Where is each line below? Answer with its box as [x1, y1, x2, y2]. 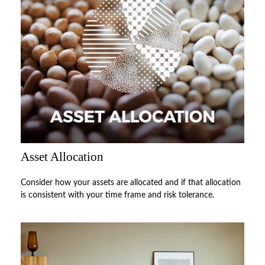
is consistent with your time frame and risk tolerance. [21, 190, 214, 199]
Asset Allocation [21, 149, 104, 164]
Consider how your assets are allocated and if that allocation [21, 178, 241, 187]
